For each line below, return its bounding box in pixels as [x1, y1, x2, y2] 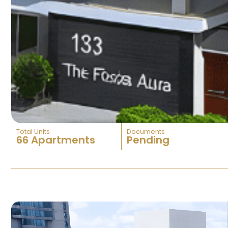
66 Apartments [16, 133, 95, 148]
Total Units [16, 127, 50, 137]
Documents [126, 127, 165, 137]
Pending [126, 133, 169, 148]
